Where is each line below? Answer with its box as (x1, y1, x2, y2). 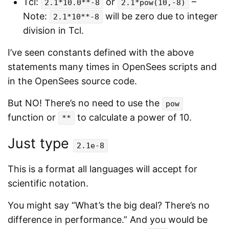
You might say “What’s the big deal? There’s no (8, 199, 210, 211)
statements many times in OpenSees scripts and (8, 61, 217, 72)
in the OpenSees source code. (8, 75, 137, 86)
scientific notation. (8, 177, 88, 189)
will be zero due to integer (103, 10, 218, 21)
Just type (8, 134, 73, 152)
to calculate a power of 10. (75, 111, 192, 123)
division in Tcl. (23, 25, 84, 36)
